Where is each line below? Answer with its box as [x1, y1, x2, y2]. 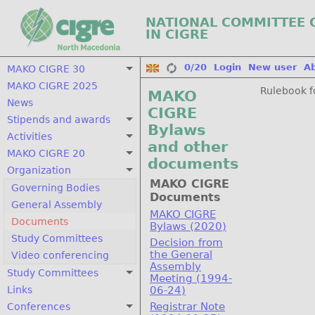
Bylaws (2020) [150, 220, 226, 232]
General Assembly [11, 199, 102, 210]
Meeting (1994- [150, 272, 232, 284]
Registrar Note [150, 300, 225, 312]
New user [248, 62, 297, 72]
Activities [7, 131, 52, 142]
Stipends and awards [7, 114, 110, 125]
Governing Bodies [11, 182, 100, 193]
